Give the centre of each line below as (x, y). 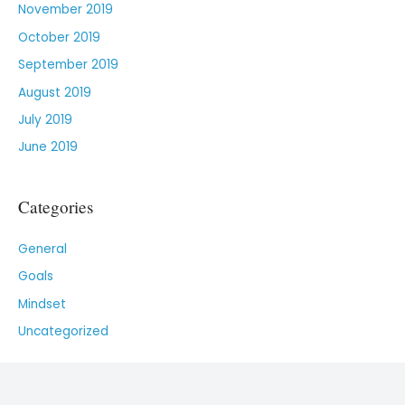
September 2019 (68, 65)
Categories (56, 206)
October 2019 (59, 37)
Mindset (42, 304)
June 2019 (48, 147)
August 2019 (55, 92)
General (42, 249)
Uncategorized (63, 332)
